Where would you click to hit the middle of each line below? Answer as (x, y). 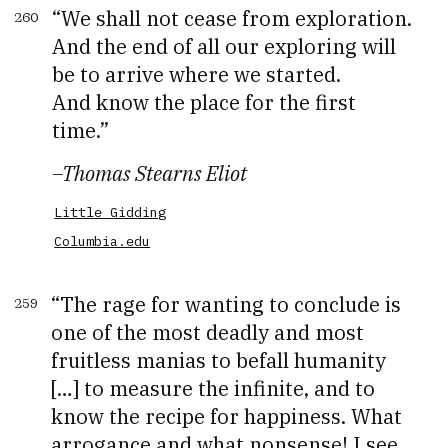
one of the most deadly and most (208, 333)
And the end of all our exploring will (224, 46)
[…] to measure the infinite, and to (213, 389)
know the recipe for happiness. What (227, 417)
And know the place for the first (204, 102)
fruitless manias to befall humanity (219, 361)
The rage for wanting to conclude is (231, 305)
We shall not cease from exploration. (237, 18)
